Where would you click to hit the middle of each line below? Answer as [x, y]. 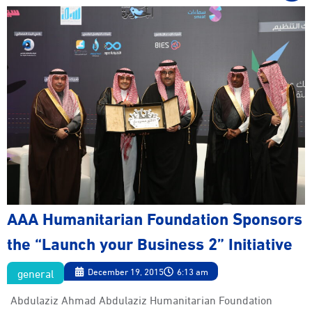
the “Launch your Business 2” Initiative [150, 243]
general [36, 273]
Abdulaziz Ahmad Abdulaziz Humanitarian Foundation [141, 299]
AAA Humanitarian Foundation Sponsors [155, 218]
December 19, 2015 [126, 271]
